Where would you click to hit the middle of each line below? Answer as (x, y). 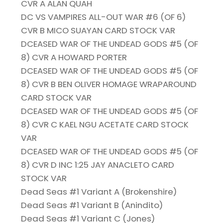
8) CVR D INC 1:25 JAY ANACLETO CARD (98, 165)
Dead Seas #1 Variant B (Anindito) (92, 205)
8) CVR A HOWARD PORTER (74, 57)
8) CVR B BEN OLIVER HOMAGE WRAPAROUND (109, 84)
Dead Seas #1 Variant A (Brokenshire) (99, 192)
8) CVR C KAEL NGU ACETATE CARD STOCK (105, 125)
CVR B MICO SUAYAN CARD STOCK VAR (98, 31)
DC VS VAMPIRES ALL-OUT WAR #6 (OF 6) (104, 17)
